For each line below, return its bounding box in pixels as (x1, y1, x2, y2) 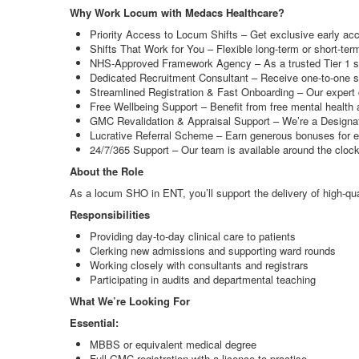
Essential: (70, 315, 119, 330)
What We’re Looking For (70, 293, 190, 309)
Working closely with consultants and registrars (90, 257, 309, 272)
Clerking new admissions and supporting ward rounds (90, 243, 336, 258)
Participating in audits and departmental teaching (90, 272, 316, 287)
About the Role (70, 163, 143, 179)
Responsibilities (70, 207, 150, 222)
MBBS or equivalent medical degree (90, 337, 256, 352)
